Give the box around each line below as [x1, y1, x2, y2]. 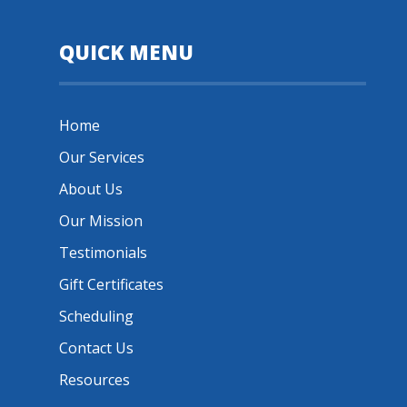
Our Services [58, 147, 144, 168]
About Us [58, 179, 123, 200]
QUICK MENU [58, 38, 194, 66]
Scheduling [58, 306, 134, 327]
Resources [58, 370, 130, 391]
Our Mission [58, 211, 143, 232]
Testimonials [58, 243, 147, 263]
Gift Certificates [58, 274, 164, 295]
